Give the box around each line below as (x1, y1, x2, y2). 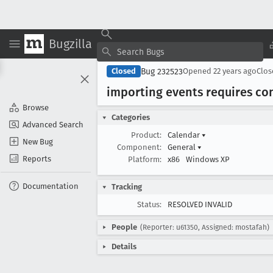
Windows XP (186, 155, 230, 164)
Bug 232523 (141, 66, 183, 77)
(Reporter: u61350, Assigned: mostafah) (140, 223, 269, 232)
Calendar (168, 130, 202, 140)
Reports (23, 154, 51, 163)
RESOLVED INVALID (168, 200, 232, 209)
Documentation (23, 181, 79, 191)
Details (112, 242, 136, 251)
